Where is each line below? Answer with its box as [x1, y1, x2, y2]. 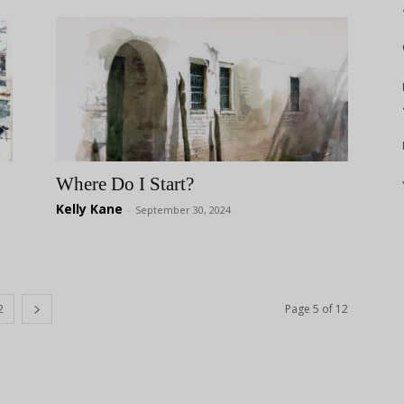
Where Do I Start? [56, 173, 194, 195]
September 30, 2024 [135, 203, 231, 216]
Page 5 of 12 [285, 301, 348, 317]
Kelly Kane [56, 200, 123, 217]
